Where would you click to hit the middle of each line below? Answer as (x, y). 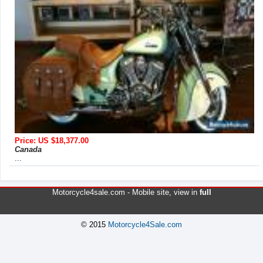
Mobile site (150, 192)
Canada (28, 149)
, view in (184, 192)
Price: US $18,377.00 (52, 140)
